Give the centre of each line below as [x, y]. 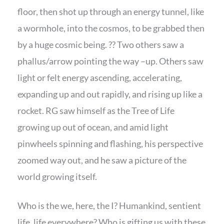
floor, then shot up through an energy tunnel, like [111, 12]
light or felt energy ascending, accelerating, [100, 78]
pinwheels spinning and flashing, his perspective [110, 144]
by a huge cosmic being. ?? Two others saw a [101, 45]
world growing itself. [57, 177]
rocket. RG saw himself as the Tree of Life [96, 111]
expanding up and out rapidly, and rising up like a [110, 94]
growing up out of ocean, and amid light [93, 127]
